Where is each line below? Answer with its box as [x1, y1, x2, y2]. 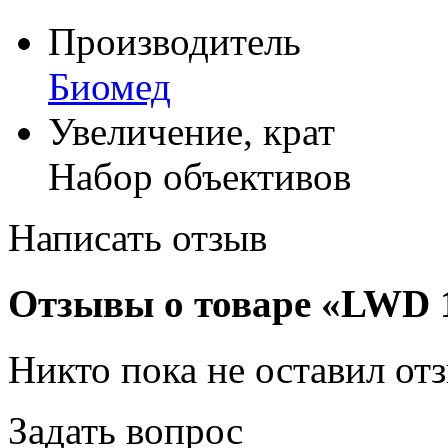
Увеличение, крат [48, 109, 335, 153]
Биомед [48, 64, 171, 108]
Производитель [48, 19, 301, 63]
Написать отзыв [8, 215, 267, 259]
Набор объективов [48, 154, 351, 198]
